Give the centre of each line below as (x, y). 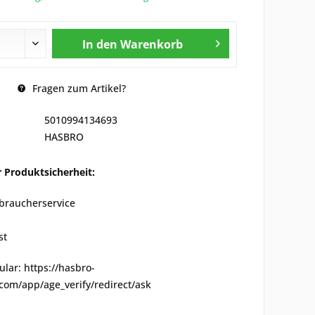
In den (99, 44)
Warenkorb (151, 44)
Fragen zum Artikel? (77, 88)
